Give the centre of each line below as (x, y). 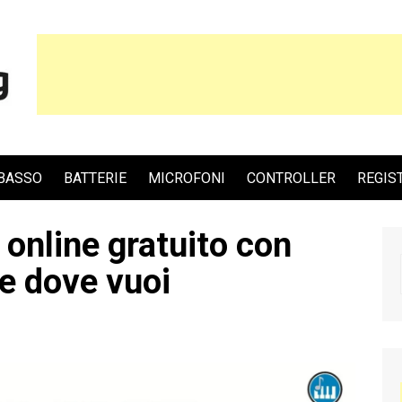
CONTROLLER (291, 178)
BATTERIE (95, 178)
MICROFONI (187, 178)
